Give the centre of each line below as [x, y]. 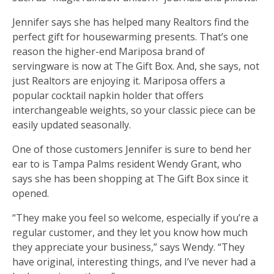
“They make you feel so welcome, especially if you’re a [135, 217]
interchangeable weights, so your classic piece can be [134, 110]
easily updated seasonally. [72, 124]
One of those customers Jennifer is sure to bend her [132, 149]
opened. [31, 193]
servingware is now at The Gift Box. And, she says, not [136, 66]
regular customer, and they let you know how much [130, 232]
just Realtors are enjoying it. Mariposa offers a [119, 80]
